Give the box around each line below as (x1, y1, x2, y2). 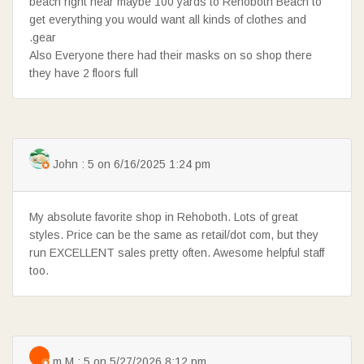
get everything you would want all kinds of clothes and (29, 13, 306, 27)
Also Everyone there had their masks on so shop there (29, 49, 312, 63)
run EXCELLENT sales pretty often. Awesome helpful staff (29, 246, 324, 260)
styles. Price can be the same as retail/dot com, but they (29, 228, 318, 242)
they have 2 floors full (29, 67, 138, 80)
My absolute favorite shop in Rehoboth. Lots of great (29, 210, 298, 224)
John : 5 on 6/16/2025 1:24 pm (50, 158, 210, 171)
